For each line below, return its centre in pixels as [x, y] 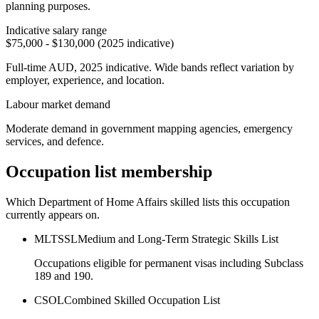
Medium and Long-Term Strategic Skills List [178, 239]
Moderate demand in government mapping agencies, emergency [149, 128]
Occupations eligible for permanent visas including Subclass [169, 263]
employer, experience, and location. [85, 80]
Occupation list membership [109, 171]
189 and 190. [64, 276]
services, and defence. [55, 141]
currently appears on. [53, 214]
